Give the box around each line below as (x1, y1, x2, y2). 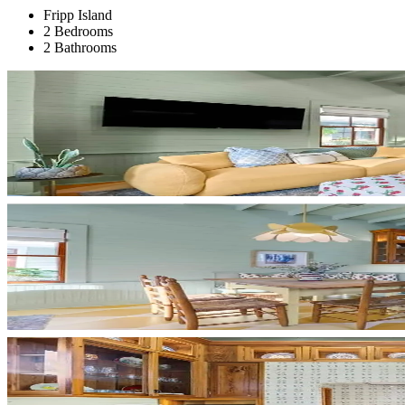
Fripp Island (43, 6, 112, 23)
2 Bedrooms (43, 23, 113, 39)
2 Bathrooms (43, 39, 117, 55)
